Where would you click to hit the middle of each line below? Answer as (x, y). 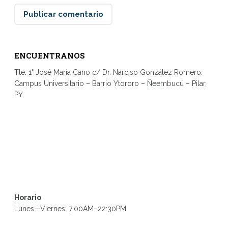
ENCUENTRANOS (49, 55)
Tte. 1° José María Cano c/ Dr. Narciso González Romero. (108, 72)
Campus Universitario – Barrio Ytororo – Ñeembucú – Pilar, (110, 83)
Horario (27, 197)
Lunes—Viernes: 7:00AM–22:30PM (70, 208)
